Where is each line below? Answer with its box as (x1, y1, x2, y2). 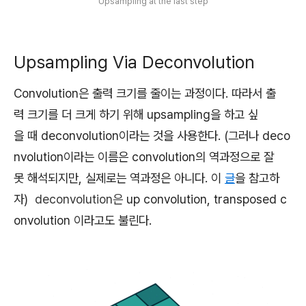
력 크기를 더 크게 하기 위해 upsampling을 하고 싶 (14, 107, 258, 122)
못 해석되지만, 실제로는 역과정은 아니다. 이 (14, 171, 225, 186)
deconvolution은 (35, 192, 123, 207)
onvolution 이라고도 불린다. (14, 213, 152, 228)
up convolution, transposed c (123, 192, 287, 207)
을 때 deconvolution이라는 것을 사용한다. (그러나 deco (14, 128, 290, 143)
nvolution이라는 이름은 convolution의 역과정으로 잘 (14, 150, 274, 165)
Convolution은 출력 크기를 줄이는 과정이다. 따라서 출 (14, 86, 276, 101)
